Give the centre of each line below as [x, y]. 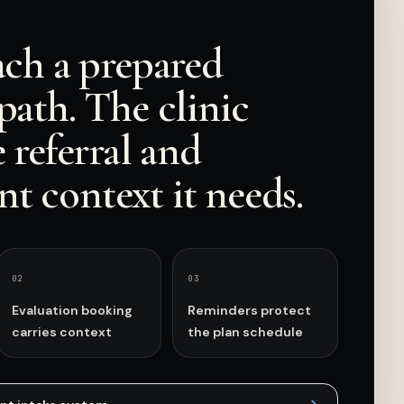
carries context [61, 332]
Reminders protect [250, 310]
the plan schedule [246, 332]
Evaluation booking [72, 310]
